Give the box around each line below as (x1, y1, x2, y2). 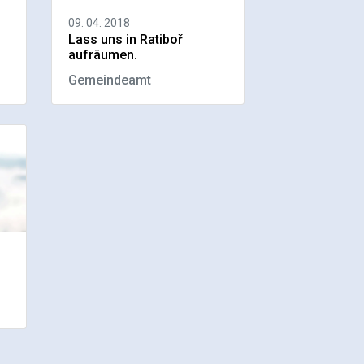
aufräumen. (68, 46, 138, 63)
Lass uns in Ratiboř (68, 31, 184, 47)
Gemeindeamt (68, 71, 152, 88)
